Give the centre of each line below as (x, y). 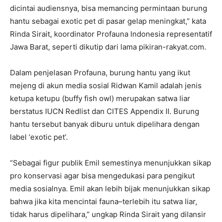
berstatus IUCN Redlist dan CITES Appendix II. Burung (105, 111)
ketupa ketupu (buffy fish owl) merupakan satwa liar (100, 98)
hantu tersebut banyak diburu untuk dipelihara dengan (105, 124)
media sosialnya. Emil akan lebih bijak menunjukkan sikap (110, 188)
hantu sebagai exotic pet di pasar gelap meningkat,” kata (108, 21)
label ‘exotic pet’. (39, 137)
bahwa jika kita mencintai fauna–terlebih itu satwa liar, (104, 201)
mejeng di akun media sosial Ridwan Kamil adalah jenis (106, 85)
